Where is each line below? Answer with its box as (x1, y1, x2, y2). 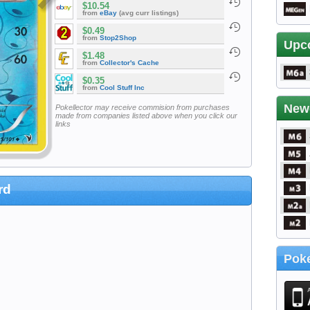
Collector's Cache (100, 59, 159, 67)
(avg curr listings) (117, 9, 179, 17)
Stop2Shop (100, 34, 136, 42)
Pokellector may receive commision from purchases (55, 102, 230, 111)
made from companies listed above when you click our (55, 111, 237, 120)
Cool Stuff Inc (100, 84, 145, 92)
